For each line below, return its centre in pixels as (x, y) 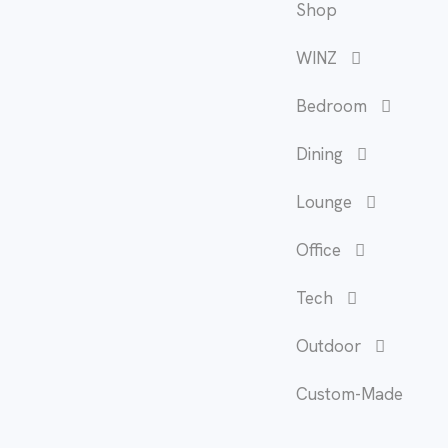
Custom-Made (349, 394)
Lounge (324, 202)
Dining (319, 154)
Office (318, 250)
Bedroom (331, 106)
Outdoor (328, 346)
